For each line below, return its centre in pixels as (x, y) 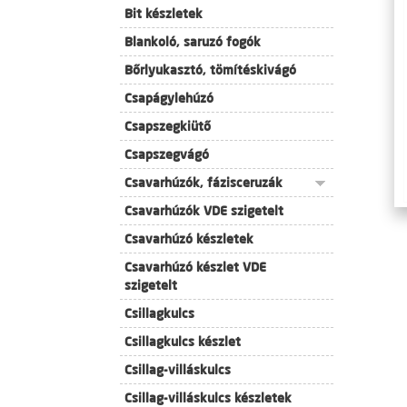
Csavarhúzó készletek (189, 239)
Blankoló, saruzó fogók (193, 42)
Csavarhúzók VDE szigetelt (204, 211)
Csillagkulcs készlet (183, 342)
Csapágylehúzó (169, 98)
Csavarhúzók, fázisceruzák (203, 183)
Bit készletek (164, 14)
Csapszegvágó (167, 154)
